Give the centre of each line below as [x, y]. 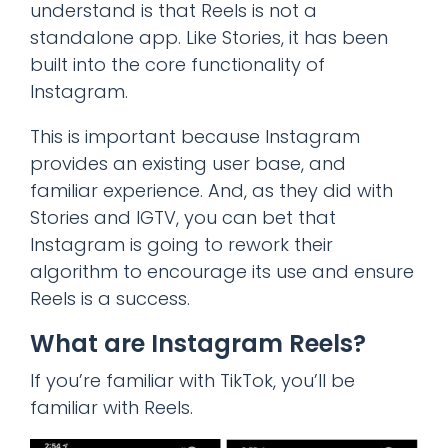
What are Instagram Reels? [198, 343]
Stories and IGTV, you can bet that [183, 217]
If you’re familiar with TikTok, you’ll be [192, 380]
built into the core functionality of [177, 64]
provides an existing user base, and [188, 163]
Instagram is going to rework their [181, 244]
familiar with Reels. [111, 407]
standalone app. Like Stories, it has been [209, 37]
